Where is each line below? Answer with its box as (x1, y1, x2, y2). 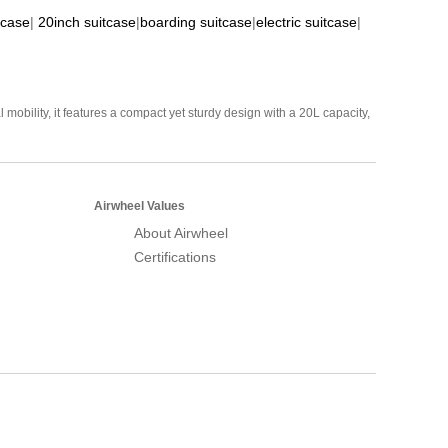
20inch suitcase (38, 13, 136, 30)
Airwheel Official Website (220, 389, 376, 406)
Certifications (134, 248, 216, 265)
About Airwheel (134, 224, 228, 241)
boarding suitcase (140, 13, 252, 30)
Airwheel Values (94, 198, 185, 213)
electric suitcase (256, 13, 357, 30)
